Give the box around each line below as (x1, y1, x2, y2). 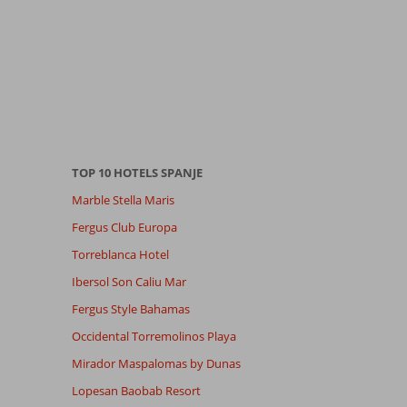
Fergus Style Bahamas (71, 300, 190, 317)
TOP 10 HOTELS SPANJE (71, 164, 203, 181)
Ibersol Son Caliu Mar (71, 273, 186, 290)
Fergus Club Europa (71, 218, 177, 235)
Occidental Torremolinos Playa (71, 327, 236, 344)
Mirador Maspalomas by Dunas (71, 354, 241, 372)
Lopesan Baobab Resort (71, 382, 201, 399)
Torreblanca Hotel (71, 245, 169, 263)
